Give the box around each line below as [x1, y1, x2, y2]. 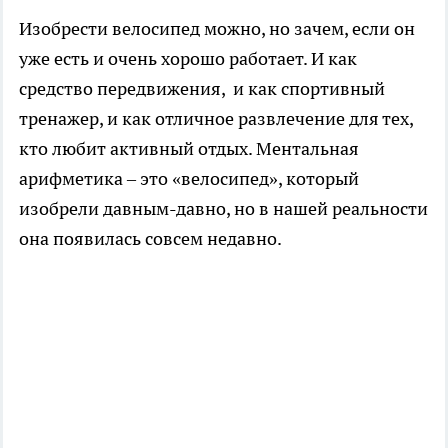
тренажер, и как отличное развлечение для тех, [19, 107, 413, 131]
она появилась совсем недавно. [19, 227, 282, 251]
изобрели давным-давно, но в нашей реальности [19, 197, 428, 221]
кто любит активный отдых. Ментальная [19, 137, 359, 161]
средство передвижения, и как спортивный [19, 77, 385, 101]
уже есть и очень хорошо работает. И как [19, 47, 357, 71]
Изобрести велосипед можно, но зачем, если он [19, 17, 415, 41]
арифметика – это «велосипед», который [19, 167, 359, 191]
